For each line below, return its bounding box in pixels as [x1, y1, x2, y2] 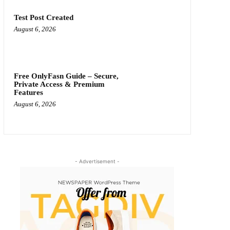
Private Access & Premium [13, 80, 105, 89]
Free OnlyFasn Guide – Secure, [13, 72, 119, 81]
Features [13, 88, 43, 97]
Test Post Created [13, 13, 73, 22]
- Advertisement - [74, 158, 120, 164]
